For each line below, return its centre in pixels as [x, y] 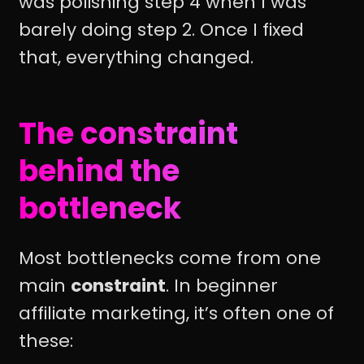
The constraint [128, 133]
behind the [99, 171]
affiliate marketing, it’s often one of [176, 314]
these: [46, 341]
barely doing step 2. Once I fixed [161, 29]
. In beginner [222, 286]
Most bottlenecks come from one [170, 258]
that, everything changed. [136, 57]
